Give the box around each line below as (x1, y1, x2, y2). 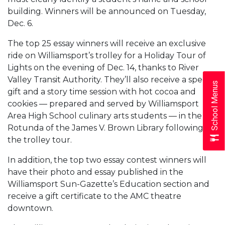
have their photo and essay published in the (8, 167, 183, 177)
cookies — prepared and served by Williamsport (8, 98, 199, 108)
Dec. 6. (8, 18, 33, 28)
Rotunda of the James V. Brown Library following (8, 123, 203, 133)
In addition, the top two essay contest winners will (8, 155, 206, 165)
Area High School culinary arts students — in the (8, 110, 202, 121)
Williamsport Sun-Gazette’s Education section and (8, 179, 209, 189)
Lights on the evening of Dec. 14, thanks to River (8, 62, 199, 72)
